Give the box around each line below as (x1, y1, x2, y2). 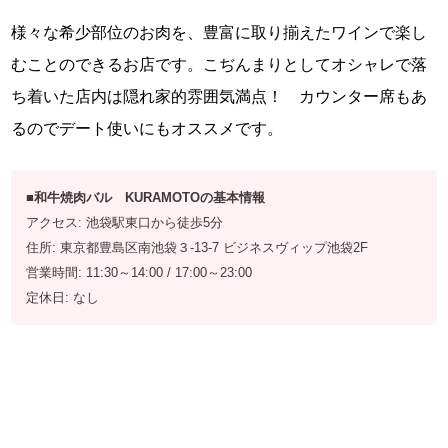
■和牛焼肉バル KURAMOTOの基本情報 (26, 190, 266, 206)
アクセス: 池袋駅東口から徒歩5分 (26, 215, 224, 231)
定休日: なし (26, 290, 100, 306)
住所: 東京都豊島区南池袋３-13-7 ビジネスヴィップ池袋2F (26, 240, 369, 256)
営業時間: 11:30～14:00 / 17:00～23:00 (26, 265, 253, 281)
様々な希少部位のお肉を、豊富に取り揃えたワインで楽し (11, 24, 428, 42)
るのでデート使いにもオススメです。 (11, 120, 284, 138)
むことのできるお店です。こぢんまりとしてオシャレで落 (11, 56, 428, 74)
